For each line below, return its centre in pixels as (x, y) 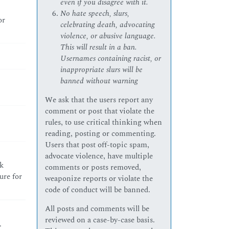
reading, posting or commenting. (101, 134)
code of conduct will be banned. (98, 190)
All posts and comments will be (97, 209)
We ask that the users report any (99, 100)
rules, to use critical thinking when (104, 123)
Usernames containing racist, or (111, 59)
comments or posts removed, (93, 168)
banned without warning (99, 81)
